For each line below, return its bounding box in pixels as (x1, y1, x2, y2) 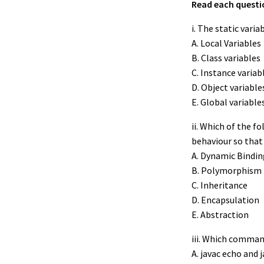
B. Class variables (192, 51, 260, 64)
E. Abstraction (192, 208, 249, 220)
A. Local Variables (192, 37, 261, 49)
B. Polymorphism (192, 164, 262, 176)
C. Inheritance (192, 179, 247, 191)
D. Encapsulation (192, 193, 259, 206)
